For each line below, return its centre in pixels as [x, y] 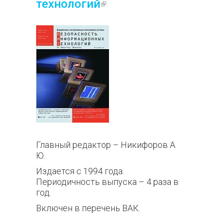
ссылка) [123, 18]
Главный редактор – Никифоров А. [106, 145]
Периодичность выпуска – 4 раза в [107, 182]
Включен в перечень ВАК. [88, 208]
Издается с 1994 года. [80, 171]
